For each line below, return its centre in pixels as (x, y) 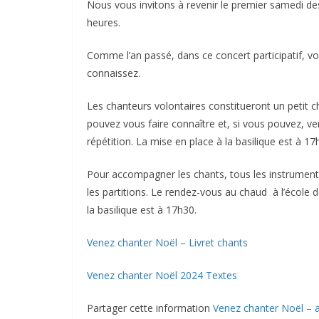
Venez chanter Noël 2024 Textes (162, 275)
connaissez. (114, 73)
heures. (104, 22)
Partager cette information (150, 308)
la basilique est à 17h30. (142, 210)
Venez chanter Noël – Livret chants (167, 242)
